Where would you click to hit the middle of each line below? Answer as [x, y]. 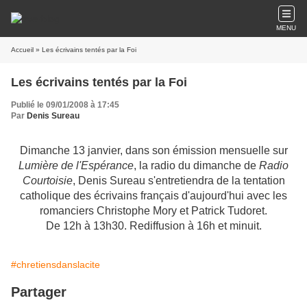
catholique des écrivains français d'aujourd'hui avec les [153, 196]
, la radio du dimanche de [196, 165]
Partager [39, 292]
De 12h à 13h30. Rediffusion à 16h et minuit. [153, 226]
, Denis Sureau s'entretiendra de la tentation [179, 181]
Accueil [22, 50]
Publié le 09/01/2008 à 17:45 [65, 105]
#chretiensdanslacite [56, 265]
